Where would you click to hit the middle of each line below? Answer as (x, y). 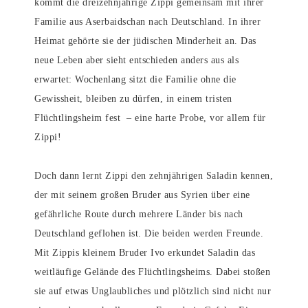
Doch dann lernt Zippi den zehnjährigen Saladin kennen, (154, 176)
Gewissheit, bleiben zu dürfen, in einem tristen (133, 99)
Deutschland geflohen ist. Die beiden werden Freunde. (149, 233)
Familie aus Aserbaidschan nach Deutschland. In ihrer (147, 22)
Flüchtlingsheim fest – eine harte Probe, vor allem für (150, 118)
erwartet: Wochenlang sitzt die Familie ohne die (135, 79)
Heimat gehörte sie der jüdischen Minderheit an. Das (145, 41)
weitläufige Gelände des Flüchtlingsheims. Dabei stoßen (152, 272)
